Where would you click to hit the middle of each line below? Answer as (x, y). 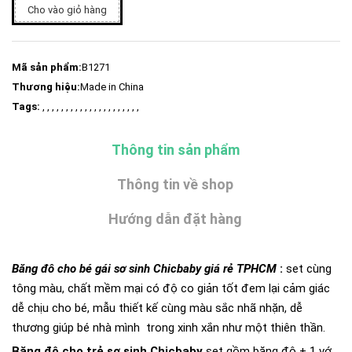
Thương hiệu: (46, 86)
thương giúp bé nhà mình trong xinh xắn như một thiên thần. (169, 327)
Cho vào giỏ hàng (67, 9)
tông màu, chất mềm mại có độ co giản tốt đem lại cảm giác (171, 288)
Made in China (112, 86)
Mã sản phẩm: (47, 67)
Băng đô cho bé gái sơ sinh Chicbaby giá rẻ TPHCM (144, 268)
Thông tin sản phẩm (175, 149)
